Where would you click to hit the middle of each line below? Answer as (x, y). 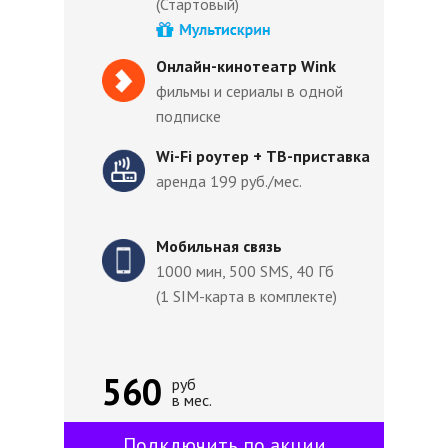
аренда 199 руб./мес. (229, 181)
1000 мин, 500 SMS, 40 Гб (245, 271)
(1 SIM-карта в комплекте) (246, 296)
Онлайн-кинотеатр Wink (246, 66)
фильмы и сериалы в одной (249, 91)
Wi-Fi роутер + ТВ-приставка (263, 156)
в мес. (192, 400)
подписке (188, 116)
